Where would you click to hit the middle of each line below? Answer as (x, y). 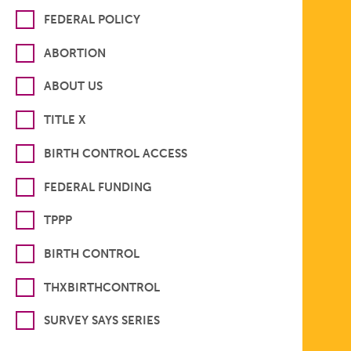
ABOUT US (74, 87)
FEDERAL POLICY (92, 20)
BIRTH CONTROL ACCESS (116, 153)
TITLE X (65, 120)
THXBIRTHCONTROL (102, 287)
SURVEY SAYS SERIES (102, 321)
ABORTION (75, 53)
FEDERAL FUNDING (98, 187)
